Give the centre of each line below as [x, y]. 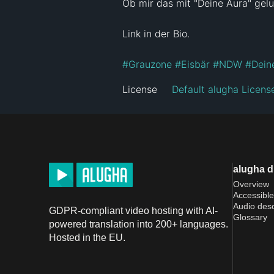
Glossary [250, 217]
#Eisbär [192, 64]
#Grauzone [147, 64]
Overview [251, 184]
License [140, 89]
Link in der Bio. [156, 33]
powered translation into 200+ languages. [139, 224]
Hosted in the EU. [87, 237]
